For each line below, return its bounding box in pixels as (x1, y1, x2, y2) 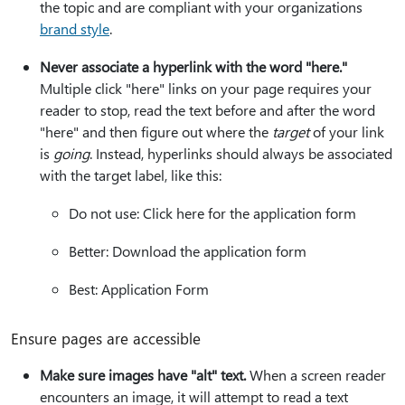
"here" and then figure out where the (40, 121, 272, 141)
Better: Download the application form (69, 240, 306, 260)
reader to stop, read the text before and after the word (40, 99, 375, 119)
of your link (309, 121, 384, 141)
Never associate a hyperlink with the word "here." (40, 56, 347, 76)
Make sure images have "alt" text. (40, 364, 246, 384)
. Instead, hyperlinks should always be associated (89, 143, 392, 163)
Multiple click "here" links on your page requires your (40, 78, 372, 98)
